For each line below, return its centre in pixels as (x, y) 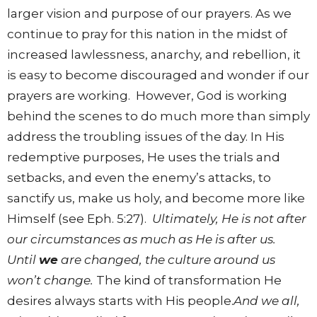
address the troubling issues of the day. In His (146, 137)
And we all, (267, 301)
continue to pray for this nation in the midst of (147, 34)
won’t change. (50, 281)
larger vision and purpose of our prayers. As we (149, 14)
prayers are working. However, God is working (147, 96)
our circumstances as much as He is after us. (142, 240)
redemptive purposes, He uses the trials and (144, 157)
